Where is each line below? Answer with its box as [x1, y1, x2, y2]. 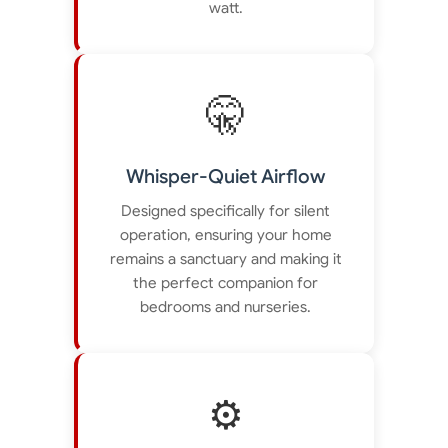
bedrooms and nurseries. [140, 297, 312, 316]
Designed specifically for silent [121, 201, 331, 220]
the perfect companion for [133, 273, 319, 292]
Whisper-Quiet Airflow [126, 164, 326, 188]
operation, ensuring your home [119, 225, 332, 244]
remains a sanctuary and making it [109, 249, 342, 268]
